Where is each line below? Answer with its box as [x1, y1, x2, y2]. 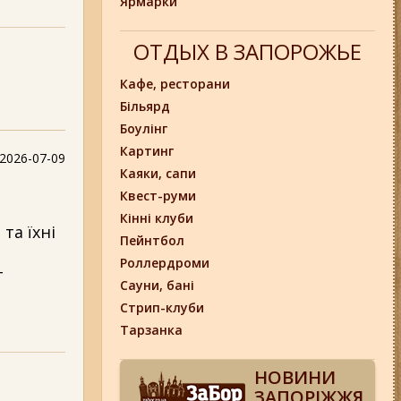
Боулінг [120, 120, 168, 137]
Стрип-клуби [120, 299, 205, 316]
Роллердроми [120, 254, 210, 271]
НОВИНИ [254, 365, 337, 389]
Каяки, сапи [120, 165, 197, 182]
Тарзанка [120, 321, 183, 338]
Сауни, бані [120, 277, 195, 294]
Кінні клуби [120, 209, 194, 226]
